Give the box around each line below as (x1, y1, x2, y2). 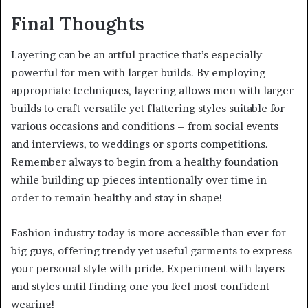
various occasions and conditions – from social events (11, 119, 278, 133)
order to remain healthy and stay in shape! (11, 190, 223, 204)
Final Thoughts (11, 12, 144, 36)
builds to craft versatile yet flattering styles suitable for (11, 101, 285, 115)
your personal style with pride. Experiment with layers (11, 261, 285, 275)
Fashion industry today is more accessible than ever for (11, 225, 286, 239)
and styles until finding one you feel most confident (11, 279, 269, 293)
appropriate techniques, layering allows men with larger (11, 83, 294, 97)
